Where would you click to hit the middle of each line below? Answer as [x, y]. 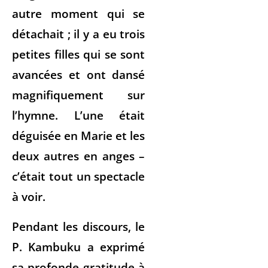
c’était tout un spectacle [79, 176]
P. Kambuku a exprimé [79, 246]
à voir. [29, 196]
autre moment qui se [79, 13]
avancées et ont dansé [79, 74]
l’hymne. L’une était [79, 115]
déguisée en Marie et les [79, 135]
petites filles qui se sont [79, 54]
